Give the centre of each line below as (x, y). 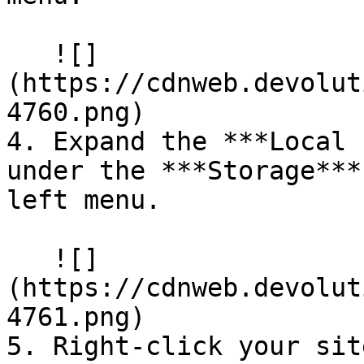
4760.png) (76, 112)
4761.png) (76, 317)
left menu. (84, 200)
